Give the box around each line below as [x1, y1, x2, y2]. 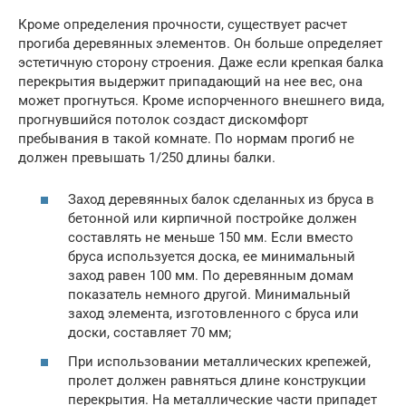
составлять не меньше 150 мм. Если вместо [68, 229, 353, 246]
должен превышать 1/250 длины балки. [18, 149, 275, 166]
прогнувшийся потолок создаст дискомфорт [18, 111, 308, 128]
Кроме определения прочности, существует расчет [18, 15, 347, 33]
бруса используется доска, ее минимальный [68, 248, 355, 266]
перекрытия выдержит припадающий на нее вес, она [18, 72, 362, 90]
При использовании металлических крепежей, [68, 353, 371, 370]
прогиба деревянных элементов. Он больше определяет [18, 34, 382, 52]
